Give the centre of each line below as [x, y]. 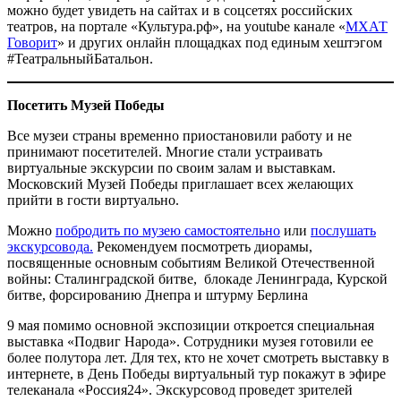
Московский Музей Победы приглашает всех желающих [180, 184]
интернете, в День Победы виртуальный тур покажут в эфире [196, 374]
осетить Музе [60, 106]
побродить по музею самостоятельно [168, 231]
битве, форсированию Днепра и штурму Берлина [158, 295]
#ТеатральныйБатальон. [80, 59]
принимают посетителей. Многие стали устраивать [165, 152]
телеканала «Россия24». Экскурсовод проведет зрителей [180, 390]
